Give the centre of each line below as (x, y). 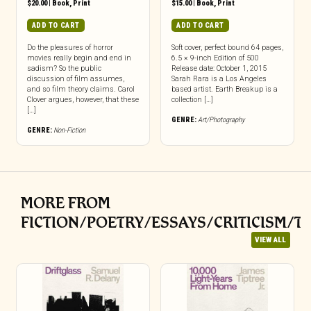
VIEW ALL (271, 239)
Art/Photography (221, 119)
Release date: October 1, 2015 (219, 68)
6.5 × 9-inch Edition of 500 (215, 58)
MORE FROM (66, 203)
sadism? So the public (64, 68)
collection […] (192, 99)
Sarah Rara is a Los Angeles (219, 78)
